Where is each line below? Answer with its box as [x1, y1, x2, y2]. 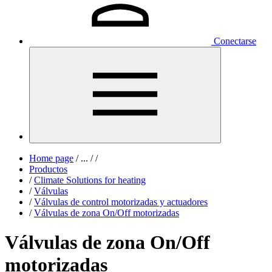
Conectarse [214, 36, 256, 46]
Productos [29, 164, 67, 174]
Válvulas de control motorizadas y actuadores [34, 197, 208, 207]
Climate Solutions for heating [34, 175, 146, 185]
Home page [29, 153, 73, 163]
